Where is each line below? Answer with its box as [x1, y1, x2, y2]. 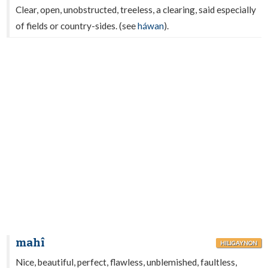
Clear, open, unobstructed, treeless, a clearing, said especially [16, 4, 257, 15]
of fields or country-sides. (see [16, 20, 138, 31]
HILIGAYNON [220, 239, 257, 246]
